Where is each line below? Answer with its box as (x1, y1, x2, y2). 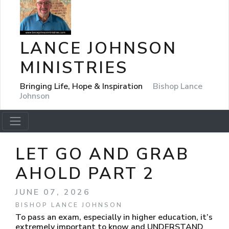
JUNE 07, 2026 (15, 187, 90, 198)
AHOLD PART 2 (15, 163, 154, 185)
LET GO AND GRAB (15, 143, 189, 165)
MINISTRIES (20, 56, 128, 79)
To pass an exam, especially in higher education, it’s (15, 212, 213, 223)
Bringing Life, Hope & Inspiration (20, 80, 145, 92)
